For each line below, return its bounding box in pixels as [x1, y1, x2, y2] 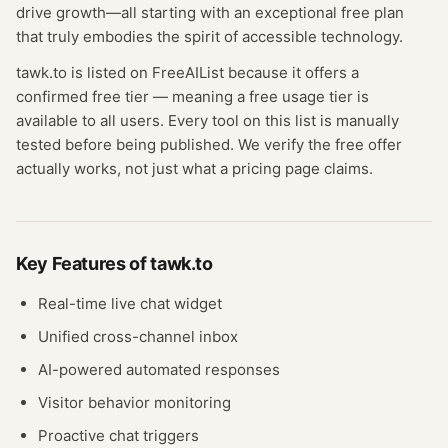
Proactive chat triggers [38, 426, 199, 445]
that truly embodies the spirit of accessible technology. [16, 27, 403, 46]
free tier [92, 87, 149, 106]
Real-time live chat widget [38, 294, 222, 313]
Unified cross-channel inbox [38, 327, 238, 346]
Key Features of [16, 253, 151, 274]
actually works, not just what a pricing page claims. [16, 159, 373, 178]
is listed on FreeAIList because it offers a [67, 63, 359, 82]
